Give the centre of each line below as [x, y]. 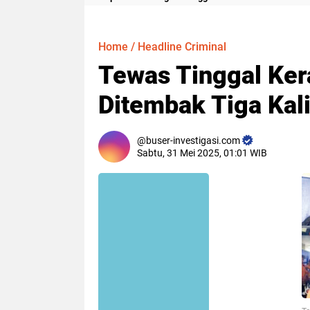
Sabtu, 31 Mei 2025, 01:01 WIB [202, 153]
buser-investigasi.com [193, 140]
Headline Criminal [182, 47]
